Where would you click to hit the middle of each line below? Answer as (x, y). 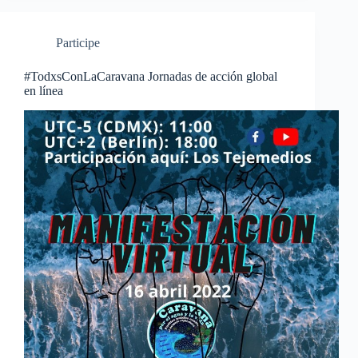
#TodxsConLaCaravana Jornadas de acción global (151, 77)
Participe (78, 43)
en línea (44, 91)
